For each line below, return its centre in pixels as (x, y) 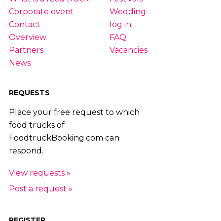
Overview (27, 37)
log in (120, 25)
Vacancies (128, 50)
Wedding (128, 12)
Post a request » (40, 188)
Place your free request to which (74, 112)
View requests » (39, 173)
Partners (26, 50)
